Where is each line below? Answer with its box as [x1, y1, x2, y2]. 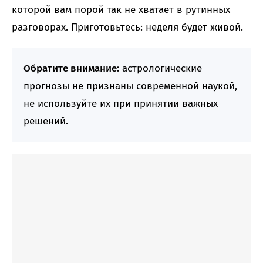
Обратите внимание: [23, 62, 119, 75]
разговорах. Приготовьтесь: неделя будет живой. [12, 21, 243, 34]
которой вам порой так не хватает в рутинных [12, 4, 230, 16]
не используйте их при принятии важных [23, 97, 218, 110]
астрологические [119, 62, 202, 75]
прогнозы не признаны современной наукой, [23, 80, 237, 93]
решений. [23, 115, 68, 128]
